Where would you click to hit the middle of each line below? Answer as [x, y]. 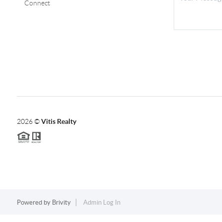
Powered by [34, 203]
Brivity [61, 203]
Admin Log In [102, 203]
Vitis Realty [58, 121]
